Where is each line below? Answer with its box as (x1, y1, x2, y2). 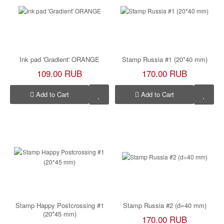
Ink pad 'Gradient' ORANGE (19, 54, 99, 64)
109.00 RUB (37, 66, 82, 79)
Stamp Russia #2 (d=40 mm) (122, 200, 206, 210)
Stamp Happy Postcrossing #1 (15, 200, 104, 210)
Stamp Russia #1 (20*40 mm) (121, 54, 207, 64)
